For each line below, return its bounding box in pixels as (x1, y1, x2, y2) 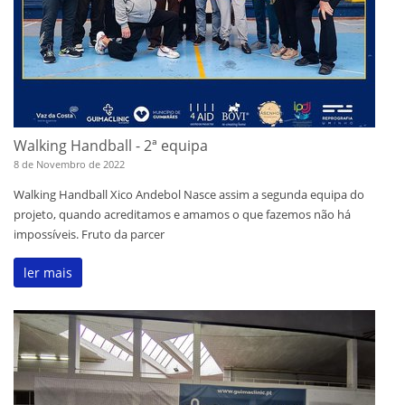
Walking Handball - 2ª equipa (14, 136, 208, 156)
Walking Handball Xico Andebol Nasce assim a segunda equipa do (14, 186, 364, 203)
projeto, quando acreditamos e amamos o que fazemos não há (14, 206, 351, 223)
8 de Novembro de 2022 (14, 157, 125, 172)
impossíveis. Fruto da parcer (14, 226, 165, 243)
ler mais (24, 264, 72, 282)
